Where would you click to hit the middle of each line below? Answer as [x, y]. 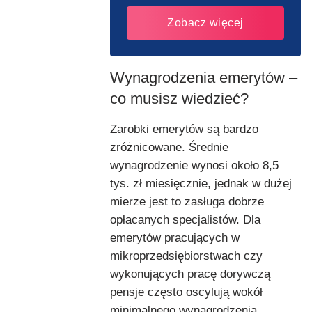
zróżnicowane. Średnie [169, 147]
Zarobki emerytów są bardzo [184, 129]
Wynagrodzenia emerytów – [204, 77]
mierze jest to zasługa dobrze [187, 201]
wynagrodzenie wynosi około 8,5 [194, 165]
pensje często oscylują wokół [186, 292]
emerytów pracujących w [175, 237]
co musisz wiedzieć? [179, 98]
